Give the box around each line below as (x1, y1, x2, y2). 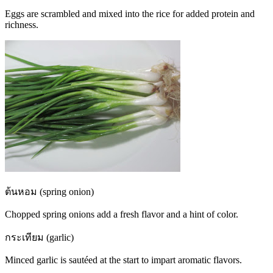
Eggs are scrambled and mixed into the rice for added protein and (5, 9, 255, 19)
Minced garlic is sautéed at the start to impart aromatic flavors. (5, 255, 242, 266)
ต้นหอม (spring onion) (5, 186, 94, 197)
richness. (5, 19, 38, 30)
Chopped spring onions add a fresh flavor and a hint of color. (5, 209, 238, 220)
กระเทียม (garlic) (5, 232, 74, 243)
